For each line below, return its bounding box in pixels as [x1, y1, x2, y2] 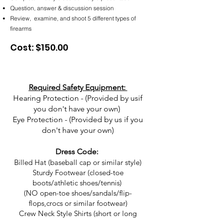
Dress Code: [55, 147, 100, 156]
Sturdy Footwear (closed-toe [32, 168, 124, 177]
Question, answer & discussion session [10, 4, 115, 12]
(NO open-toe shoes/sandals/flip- [24, 188, 132, 198]
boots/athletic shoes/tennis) [32, 178, 124, 187]
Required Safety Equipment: [28, 83, 127, 92]
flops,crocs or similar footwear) [28, 199, 127, 208]
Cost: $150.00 [10, 41, 68, 54]
